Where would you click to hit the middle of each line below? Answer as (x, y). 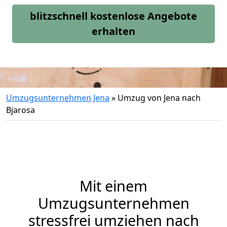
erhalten (113, 31)
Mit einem (113, 186)
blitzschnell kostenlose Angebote (113, 16)
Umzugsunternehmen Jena (58, 98)
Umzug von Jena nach (159, 98)
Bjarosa (21, 110)
